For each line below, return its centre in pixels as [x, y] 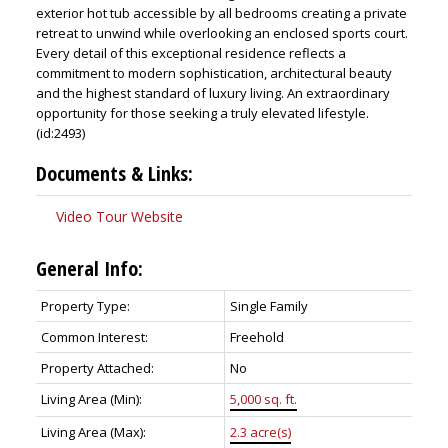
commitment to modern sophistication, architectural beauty [213, 72]
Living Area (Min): [91, 398]
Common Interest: [94, 336]
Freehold [256, 336]
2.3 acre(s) [260, 431]
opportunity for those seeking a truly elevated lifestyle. [202, 112]
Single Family [268, 305]
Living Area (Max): [93, 431]
